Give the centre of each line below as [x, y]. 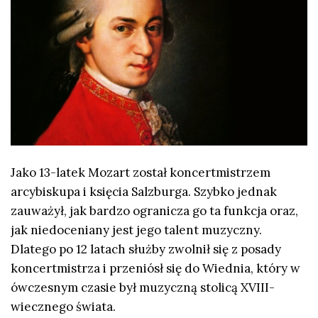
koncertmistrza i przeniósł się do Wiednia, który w [155, 268]
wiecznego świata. [63, 306]
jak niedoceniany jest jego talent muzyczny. [136, 230]
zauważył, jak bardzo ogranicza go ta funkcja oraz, [154, 210]
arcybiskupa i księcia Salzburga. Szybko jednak [144, 191]
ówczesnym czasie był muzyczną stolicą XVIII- [143, 287]
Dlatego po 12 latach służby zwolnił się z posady [146, 249]
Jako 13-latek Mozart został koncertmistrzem [141, 172]
